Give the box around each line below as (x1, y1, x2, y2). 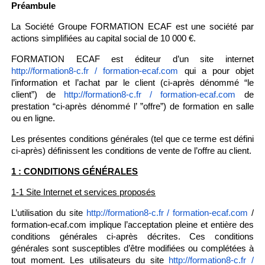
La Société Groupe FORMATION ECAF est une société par (11, 21, 254, 31)
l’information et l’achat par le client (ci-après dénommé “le (11, 77, 254, 88)
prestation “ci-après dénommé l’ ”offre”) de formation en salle (11, 101, 254, 111)
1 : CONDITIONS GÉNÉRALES (11, 166, 138, 176)
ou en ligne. (11, 113, 56, 123)
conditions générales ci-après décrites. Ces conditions (11, 231, 254, 241)
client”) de (11, 89, 64, 99)
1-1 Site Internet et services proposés (11, 187, 156, 197)
